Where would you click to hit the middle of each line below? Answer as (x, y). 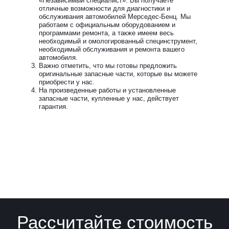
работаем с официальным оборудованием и (107, 25)
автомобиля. (58, 57)
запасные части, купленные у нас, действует (109, 98)
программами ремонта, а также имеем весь (106, 33)
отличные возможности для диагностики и (104, 8)
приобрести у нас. (66, 82)
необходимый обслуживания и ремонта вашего (111, 49)
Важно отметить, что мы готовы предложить (108, 65)
